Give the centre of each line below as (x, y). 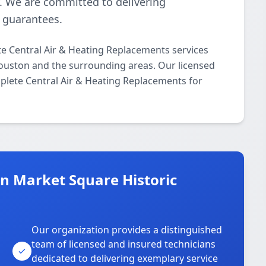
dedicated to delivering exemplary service (125, 258)
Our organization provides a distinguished (127, 230)
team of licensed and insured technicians (124, 244)
